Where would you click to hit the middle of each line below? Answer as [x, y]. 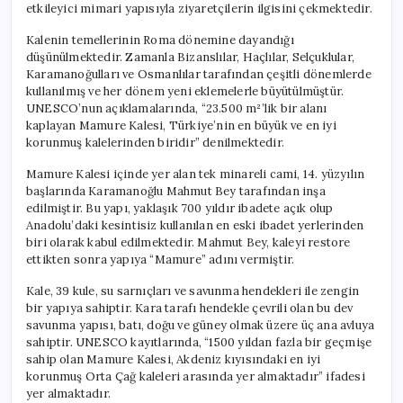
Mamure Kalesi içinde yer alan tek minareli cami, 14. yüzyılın [196, 174]
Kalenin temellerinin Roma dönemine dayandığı [160, 40]
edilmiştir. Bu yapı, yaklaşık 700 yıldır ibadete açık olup [180, 208]
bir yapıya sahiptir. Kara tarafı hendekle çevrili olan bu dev [190, 308]
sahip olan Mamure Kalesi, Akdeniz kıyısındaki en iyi [174, 359]
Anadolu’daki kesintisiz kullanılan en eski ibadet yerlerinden [195, 225]
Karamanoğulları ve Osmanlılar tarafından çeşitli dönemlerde [199, 74]
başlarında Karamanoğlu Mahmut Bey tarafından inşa [176, 191]
